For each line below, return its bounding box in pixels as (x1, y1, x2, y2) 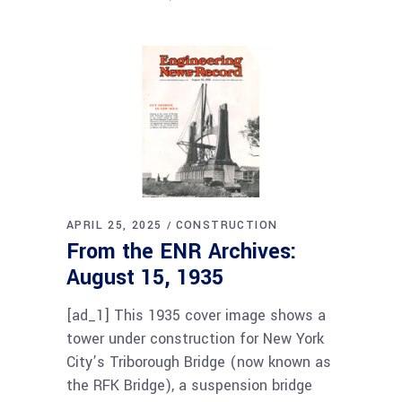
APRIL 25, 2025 (66, 217, 162, 234)
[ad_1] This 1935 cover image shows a (66, 305, 326, 327)
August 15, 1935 (66, 263, 223, 293)
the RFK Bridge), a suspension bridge (66, 375, 312, 397)
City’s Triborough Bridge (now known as (66, 352, 331, 373)
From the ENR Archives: (66, 237, 297, 267)
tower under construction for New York (66, 328, 324, 350)
